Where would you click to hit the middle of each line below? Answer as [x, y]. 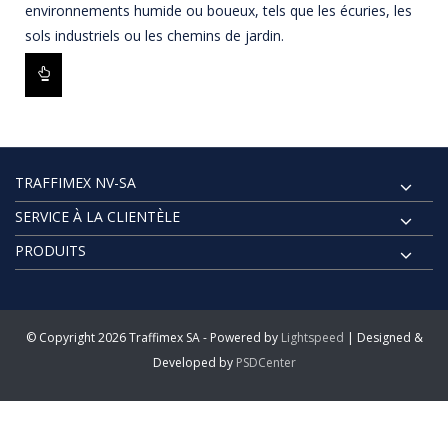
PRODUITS [50, 250]
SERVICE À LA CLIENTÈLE [97, 216]
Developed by [194, 362]
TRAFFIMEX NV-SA [75, 182]
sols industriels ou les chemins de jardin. [154, 36]
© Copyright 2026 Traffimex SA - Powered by [153, 337]
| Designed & [383, 337]
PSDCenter [265, 362]
